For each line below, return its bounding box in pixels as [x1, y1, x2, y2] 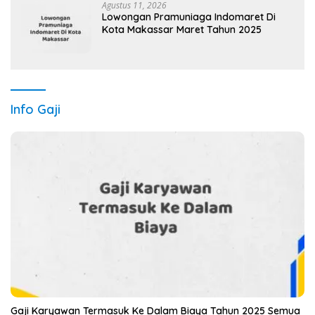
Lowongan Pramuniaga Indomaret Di [102, 11, 276, 24]
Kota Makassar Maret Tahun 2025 [102, 23, 262, 37]
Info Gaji [11, 101, 60, 118]
